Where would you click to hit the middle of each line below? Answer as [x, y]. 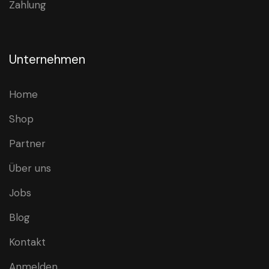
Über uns [30, 168]
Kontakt [27, 242]
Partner [27, 144]
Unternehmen [47, 60]
